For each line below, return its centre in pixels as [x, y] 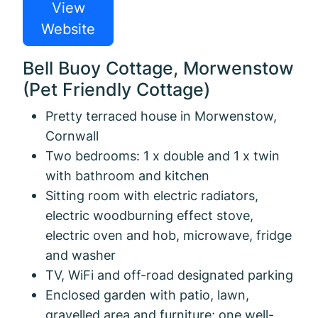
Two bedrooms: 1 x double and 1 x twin [163, 155]
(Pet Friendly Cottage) [116, 89]
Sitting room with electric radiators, [152, 195]
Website [68, 29]
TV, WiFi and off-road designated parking [169, 274]
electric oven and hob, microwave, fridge [169, 235]
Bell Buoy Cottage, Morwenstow [158, 68]
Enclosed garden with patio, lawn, [147, 294]
